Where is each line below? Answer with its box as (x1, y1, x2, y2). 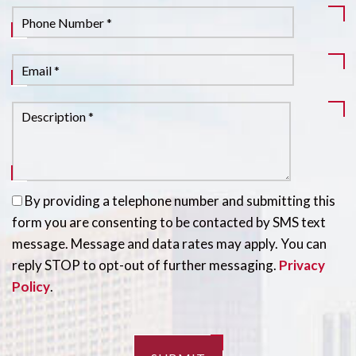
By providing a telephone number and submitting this (25, 192, 335, 209)
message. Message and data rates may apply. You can (12, 235, 327, 252)
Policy (12, 278, 50, 295)
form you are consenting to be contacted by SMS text (12, 214, 326, 230)
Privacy (279, 257, 325, 273)
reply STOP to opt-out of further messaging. (12, 257, 279, 273)
